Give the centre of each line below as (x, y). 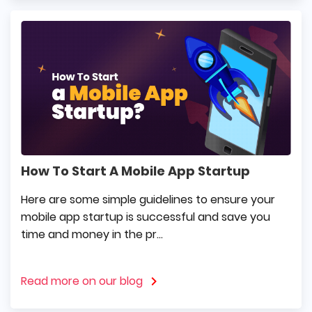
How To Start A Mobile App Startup (135, 171)
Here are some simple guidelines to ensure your (148, 200)
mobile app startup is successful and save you (146, 217)
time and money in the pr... (92, 235)
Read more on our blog (82, 281)
